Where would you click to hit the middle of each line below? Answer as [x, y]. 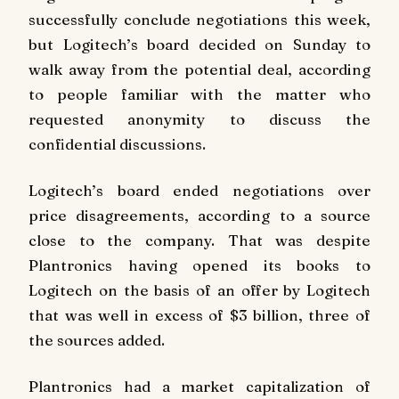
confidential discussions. [117, 144]
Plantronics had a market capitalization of [199, 386]
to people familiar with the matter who [199, 94]
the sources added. [97, 339]
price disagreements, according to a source [199, 215]
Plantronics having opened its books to [199, 265]
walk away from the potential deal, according [199, 69]
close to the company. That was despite [199, 240]
